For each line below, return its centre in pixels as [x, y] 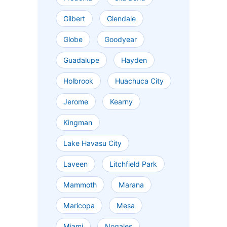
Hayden [134, 60]
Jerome [76, 102]
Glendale [121, 19]
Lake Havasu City [92, 143]
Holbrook [78, 81]
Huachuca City [139, 81]
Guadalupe [81, 60]
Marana [131, 185]
